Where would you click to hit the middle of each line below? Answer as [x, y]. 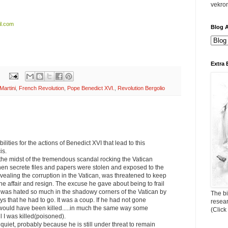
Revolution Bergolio [141, 88]
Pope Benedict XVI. [91, 88]
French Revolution [41, 88]
